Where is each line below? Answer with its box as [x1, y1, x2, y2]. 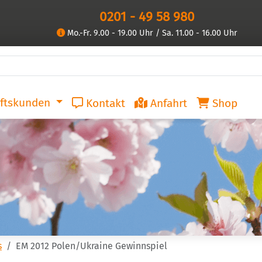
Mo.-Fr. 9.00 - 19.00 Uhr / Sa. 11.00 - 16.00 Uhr [65, 28, 237, 38]
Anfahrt [147, 96, 188, 110]
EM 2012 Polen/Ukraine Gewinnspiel [16, 240, 167, 251]
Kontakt [83, 96, 126, 110]
